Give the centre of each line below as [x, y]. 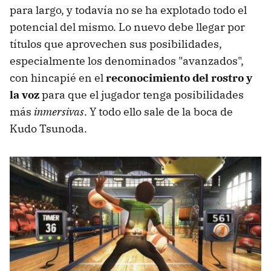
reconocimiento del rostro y [179, 78]
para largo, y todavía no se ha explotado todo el [128, 10]
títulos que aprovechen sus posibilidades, [116, 44]
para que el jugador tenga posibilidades [142, 95]
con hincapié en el [58, 78]
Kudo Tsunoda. [48, 129]
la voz [24, 95]
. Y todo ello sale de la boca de [158, 112]
